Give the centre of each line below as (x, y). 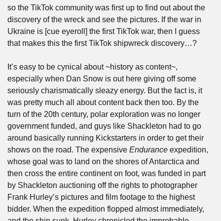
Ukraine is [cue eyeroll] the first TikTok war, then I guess (104, 31)
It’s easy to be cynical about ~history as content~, (92, 67)
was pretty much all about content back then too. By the (103, 102)
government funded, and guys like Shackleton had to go (104, 126)
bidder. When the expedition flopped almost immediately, (106, 209)
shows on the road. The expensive (68, 150)
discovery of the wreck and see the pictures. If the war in (104, 19)
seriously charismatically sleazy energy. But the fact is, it (105, 91)
